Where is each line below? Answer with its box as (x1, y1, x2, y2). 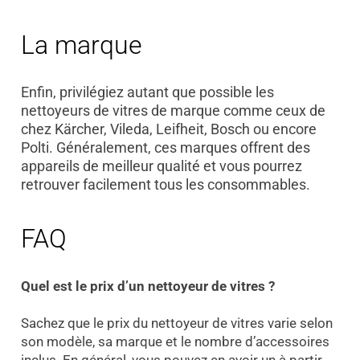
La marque (20, 29, 142, 60)
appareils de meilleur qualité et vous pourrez (20, 157, 302, 175)
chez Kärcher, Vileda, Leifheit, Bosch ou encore (20, 121, 317, 138)
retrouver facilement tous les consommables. (20, 176, 310, 194)
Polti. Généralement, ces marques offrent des (20, 139, 310, 157)
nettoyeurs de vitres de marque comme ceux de (20, 102, 325, 120)
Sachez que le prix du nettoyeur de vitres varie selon (20, 314, 333, 331)
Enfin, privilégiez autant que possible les (20, 84, 274, 101)
